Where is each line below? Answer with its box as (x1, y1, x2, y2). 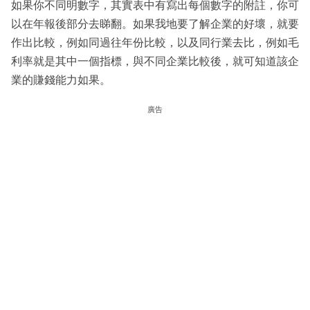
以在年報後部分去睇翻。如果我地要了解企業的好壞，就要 (11, 17, 299, 30)
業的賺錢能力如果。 (11, 73, 111, 86)
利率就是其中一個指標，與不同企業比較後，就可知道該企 (11, 55, 299, 67)
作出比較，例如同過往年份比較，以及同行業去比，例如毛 (11, 36, 299, 48)
